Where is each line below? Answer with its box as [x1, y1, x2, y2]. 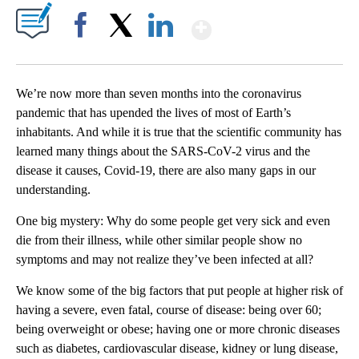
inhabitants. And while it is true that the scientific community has [16, 125, 341, 139]
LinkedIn [142, 46, 179, 59]
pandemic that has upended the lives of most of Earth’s [16, 106, 291, 120]
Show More [210, 8, 337, 38]
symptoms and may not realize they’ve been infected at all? [16, 252, 313, 267]
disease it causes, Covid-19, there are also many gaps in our [16, 163, 316, 178]
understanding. [16, 183, 91, 197]
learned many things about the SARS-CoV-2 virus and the [16, 144, 310, 159]
